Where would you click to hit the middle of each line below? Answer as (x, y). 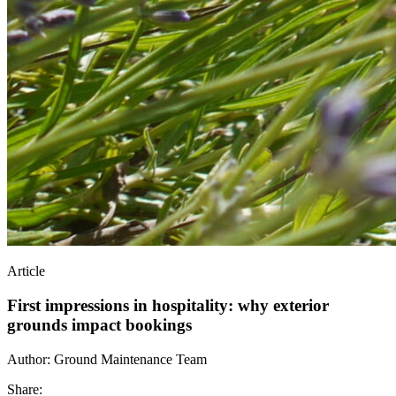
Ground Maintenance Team (130, 359)
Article (26, 271)
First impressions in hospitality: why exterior (168, 305)
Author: (30, 359)
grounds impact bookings (99, 324)
